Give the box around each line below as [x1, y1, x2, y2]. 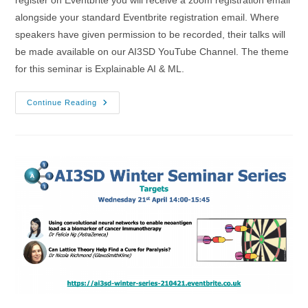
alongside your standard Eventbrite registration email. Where [15, 11, 280, 23]
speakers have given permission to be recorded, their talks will [15, 28, 286, 40]
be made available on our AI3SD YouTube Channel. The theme [15, 45, 289, 57]
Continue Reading [27, 98, 98, 107]
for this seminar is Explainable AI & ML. [15, 63, 188, 74]
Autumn [96, 126, 135, 137]
